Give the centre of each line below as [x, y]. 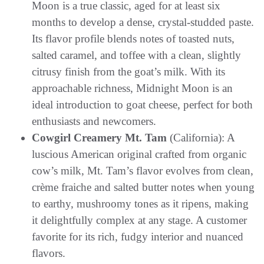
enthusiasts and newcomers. [94, 121]
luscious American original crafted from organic [139, 154]
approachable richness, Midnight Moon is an [132, 88]
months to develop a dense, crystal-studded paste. [143, 22]
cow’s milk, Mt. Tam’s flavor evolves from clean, [143, 170]
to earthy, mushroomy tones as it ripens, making [140, 203]
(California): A [201, 137]
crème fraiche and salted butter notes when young [143, 187]
